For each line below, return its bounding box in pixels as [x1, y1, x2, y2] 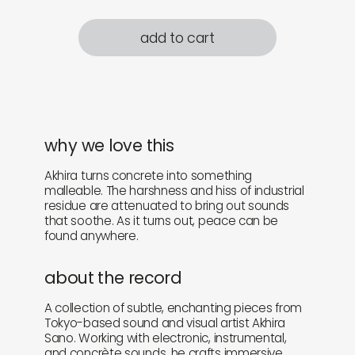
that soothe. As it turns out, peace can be [44, 212, 279, 229]
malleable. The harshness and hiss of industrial [44, 182, 304, 199]
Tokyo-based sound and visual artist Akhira [44, 315, 286, 332]
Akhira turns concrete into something [44, 167, 253, 184]
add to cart [140, 27, 215, 48]
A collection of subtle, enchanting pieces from [44, 300, 302, 317]
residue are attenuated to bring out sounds [44, 197, 290, 214]
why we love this [44, 133, 174, 157]
